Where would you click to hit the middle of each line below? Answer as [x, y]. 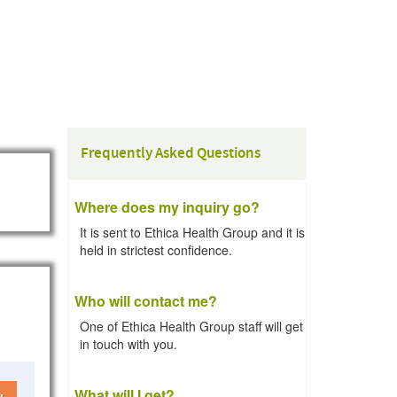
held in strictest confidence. [156, 250]
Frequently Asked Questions [171, 153]
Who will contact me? [146, 301]
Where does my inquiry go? [167, 207]
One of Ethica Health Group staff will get [191, 326]
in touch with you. [128, 344]
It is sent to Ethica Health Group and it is [192, 232]
